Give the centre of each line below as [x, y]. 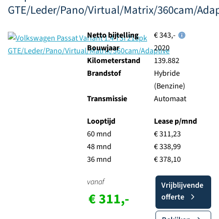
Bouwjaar [103, 48]
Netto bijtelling [113, 35]
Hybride [167, 73]
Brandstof [104, 73]
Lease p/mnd [175, 121]
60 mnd [99, 134]
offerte [173, 197]
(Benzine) [169, 86]
